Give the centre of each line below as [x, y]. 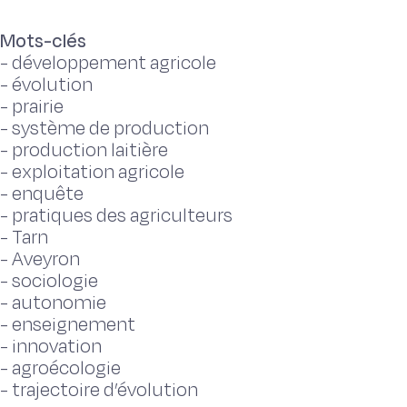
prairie [38, 107]
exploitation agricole [98, 172]
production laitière [90, 150]
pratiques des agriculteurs [122, 216]
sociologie [55, 281]
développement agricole [114, 63]
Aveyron [46, 259]
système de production [110, 129]
